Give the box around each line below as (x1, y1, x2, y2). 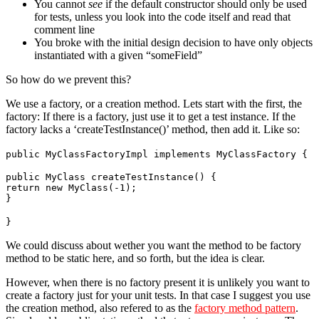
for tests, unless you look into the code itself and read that (34, 10, 291, 23)
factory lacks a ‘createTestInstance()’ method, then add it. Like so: (6, 122, 300, 135)
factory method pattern (194, 301, 296, 314)
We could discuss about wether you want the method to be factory (6, 239, 301, 251)
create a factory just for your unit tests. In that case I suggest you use (6, 288, 310, 301)
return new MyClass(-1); (6, 182, 137, 193)
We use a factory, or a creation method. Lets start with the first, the (6, 97, 302, 110)
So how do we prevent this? (6, 73, 131, 85)
